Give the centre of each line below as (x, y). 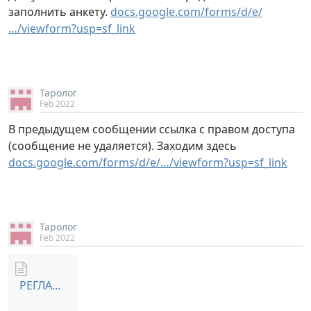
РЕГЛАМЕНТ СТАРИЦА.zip (57, 285)
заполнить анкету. (59, 12)
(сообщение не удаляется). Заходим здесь (123, 146)
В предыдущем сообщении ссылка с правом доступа (152, 129)
